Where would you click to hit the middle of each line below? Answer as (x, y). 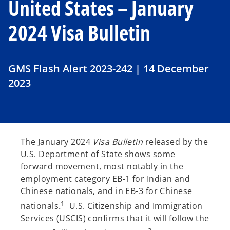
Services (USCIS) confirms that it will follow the (115, 218)
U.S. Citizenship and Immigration (133, 206)
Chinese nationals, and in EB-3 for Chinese (107, 191)
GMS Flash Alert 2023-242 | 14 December (109, 69)
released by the (176, 142)
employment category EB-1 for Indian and (106, 179)
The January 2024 (57, 142)
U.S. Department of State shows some (98, 154)
